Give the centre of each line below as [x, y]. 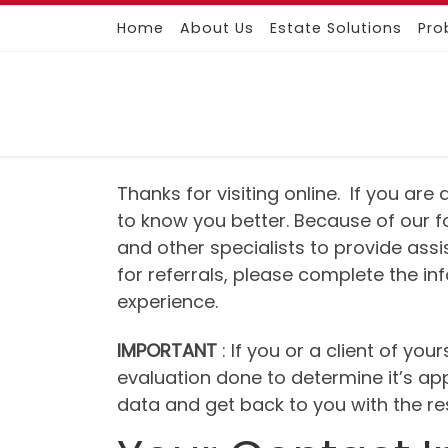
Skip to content [84, 30]
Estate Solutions [336, 28]
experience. [167, 301]
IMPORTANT [169, 351]
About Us [217, 28]
